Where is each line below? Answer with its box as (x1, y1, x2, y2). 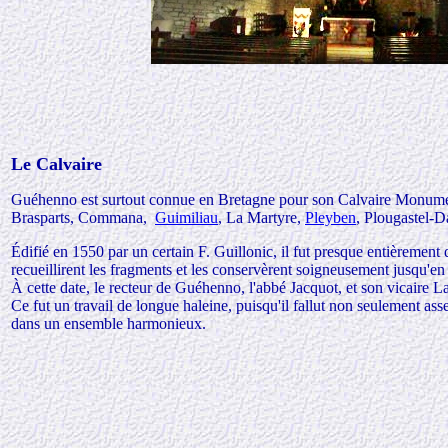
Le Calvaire (11, 154, 102, 174)
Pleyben (305, 209, 356, 226)
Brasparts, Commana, (11, 209, 155, 226)
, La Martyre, (218, 209, 305, 226)
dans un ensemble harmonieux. (11, 315, 206, 332)
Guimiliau (155, 209, 218, 226)
